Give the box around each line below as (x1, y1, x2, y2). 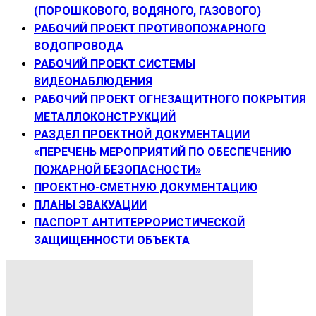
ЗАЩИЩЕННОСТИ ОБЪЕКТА (34, 233, 190, 247)
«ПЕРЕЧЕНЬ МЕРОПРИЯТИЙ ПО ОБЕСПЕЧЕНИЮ (34, 145, 291, 159)
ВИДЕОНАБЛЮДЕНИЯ (34, 74, 152, 88)
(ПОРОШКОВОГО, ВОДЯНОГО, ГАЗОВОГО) (34, 4, 261, 18)
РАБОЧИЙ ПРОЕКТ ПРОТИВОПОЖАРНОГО (34, 21, 266, 35)
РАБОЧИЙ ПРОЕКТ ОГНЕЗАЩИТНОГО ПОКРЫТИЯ (34, 92, 306, 106)
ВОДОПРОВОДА (34, 39, 123, 53)
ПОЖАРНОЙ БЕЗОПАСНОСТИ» (34, 162, 201, 176)
